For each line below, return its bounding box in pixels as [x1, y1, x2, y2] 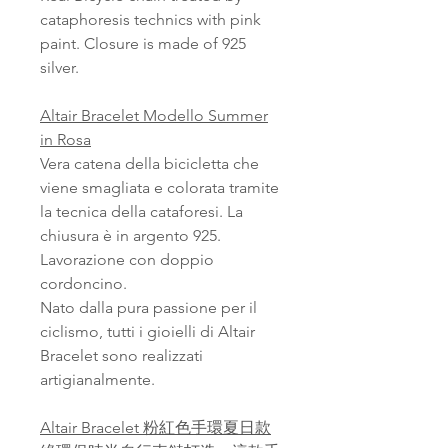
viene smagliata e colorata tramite [40, 178, 279, 198]
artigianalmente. [40, 370, 155, 390]
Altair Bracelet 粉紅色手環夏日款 [40, 418, 271, 438]
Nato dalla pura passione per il [40, 298, 257, 318]
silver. [40, 58, 79, 78]
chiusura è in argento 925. [40, 226, 221, 246]
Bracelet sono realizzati [40, 346, 203, 366]
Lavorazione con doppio [40, 250, 214, 270]
